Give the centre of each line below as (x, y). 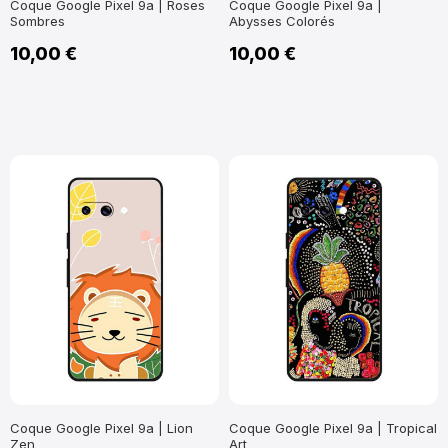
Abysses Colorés (282, 20)
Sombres (37, 20)
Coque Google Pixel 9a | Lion (101, 428)
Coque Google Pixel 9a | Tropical (333, 428)
